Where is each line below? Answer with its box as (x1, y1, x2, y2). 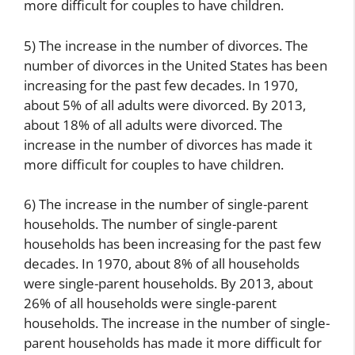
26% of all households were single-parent (24, 294, 277, 313)
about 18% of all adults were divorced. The (24, 115, 283, 134)
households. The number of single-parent (24, 215, 277, 234)
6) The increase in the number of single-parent (24, 195, 308, 214)
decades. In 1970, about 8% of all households (24, 254, 300, 273)
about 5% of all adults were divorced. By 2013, (24, 95, 306, 114)
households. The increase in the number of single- (24, 314, 330, 333)
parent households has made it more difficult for (24, 334, 322, 353)
